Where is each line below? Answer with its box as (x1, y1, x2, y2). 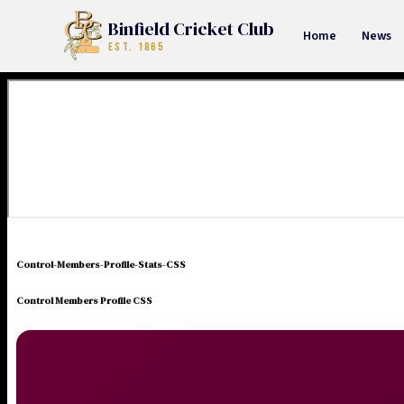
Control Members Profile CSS (16, 293, 152, 308)
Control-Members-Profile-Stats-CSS (16, 257, 186, 271)
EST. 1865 (108, 40, 165, 54)
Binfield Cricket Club (108, 16, 274, 41)
